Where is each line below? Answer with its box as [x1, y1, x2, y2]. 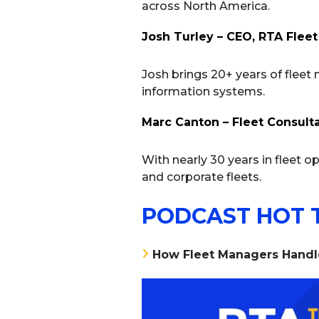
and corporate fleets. [141, 170, 261, 184]
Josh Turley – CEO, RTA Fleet [141, 30, 318, 44]
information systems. [141, 85, 265, 99]
